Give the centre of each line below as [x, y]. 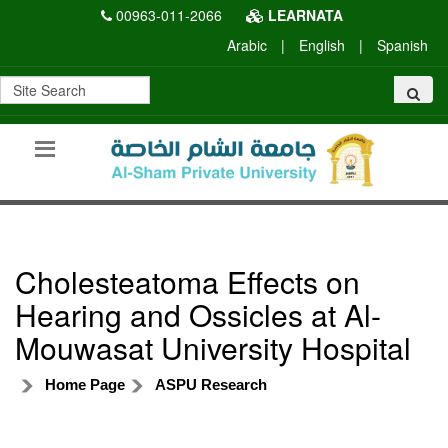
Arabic [247, 45]
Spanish [402, 45]
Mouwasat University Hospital [213, 347]
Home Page [85, 384]
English [322, 45]
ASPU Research [211, 384]
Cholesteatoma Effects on [187, 281]
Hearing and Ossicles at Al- [198, 314]
